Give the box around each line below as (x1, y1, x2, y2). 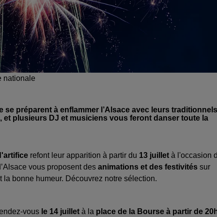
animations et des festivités (98, 163, 198, 171)
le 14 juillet (41, 207, 79, 216)
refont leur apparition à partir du (28, 151, 139, 160)
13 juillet (139, 151, 171, 160)
